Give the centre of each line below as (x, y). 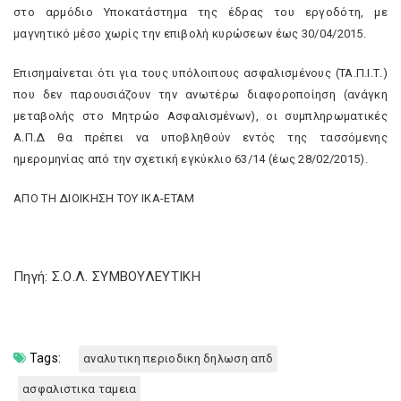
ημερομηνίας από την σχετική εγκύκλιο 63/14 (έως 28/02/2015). (192, 159)
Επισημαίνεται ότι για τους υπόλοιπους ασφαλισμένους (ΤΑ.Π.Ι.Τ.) (200, 73)
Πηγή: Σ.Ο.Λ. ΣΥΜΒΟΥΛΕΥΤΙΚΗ (107, 277)
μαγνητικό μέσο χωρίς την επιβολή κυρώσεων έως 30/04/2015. (192, 34)
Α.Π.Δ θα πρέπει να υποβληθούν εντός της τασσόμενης (200, 137)
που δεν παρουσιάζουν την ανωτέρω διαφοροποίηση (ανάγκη (200, 94)
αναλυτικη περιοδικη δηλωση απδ (179, 358)
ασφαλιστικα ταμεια (80, 389)
